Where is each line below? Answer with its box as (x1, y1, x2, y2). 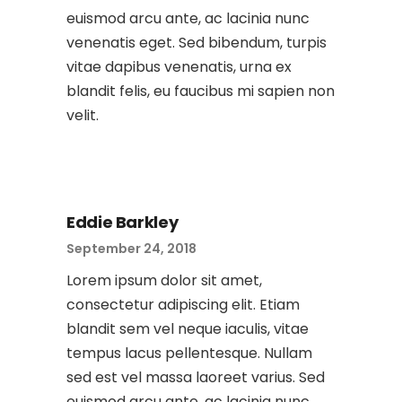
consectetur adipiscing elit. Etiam (66, 294, 300, 315)
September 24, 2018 (66, 240, 197, 258)
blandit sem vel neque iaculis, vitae (66, 319, 309, 339)
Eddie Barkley (66, 211, 179, 233)
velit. (66, 105, 99, 126)
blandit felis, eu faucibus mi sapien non (66, 81, 335, 101)
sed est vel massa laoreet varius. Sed (66, 367, 325, 388)
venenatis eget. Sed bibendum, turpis (66, 32, 327, 53)
